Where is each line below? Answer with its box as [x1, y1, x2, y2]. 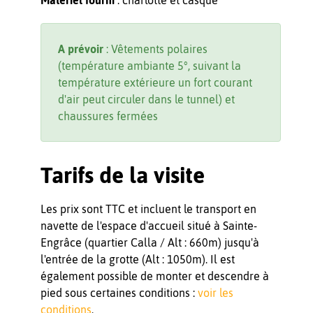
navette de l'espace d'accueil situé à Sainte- [41, 219, 257, 232]
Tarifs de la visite [41, 161, 205, 188]
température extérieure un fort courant [58, 75, 252, 89]
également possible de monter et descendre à [41, 269, 269, 282]
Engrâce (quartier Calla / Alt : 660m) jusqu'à [41, 235, 259, 249]
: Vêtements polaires [103, 42, 208, 55]
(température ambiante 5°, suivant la [58, 59, 241, 72]
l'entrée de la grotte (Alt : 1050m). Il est [41, 252, 235, 265]
